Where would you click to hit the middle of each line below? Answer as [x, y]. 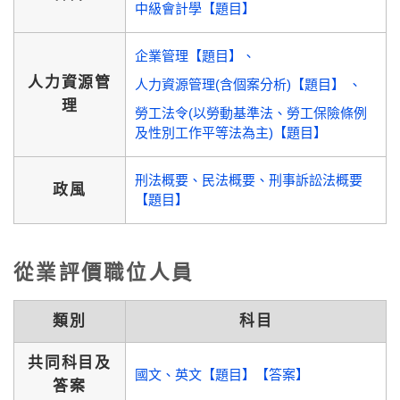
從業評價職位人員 [104, 273]
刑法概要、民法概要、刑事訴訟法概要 [249, 180]
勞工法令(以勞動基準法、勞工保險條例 [251, 113]
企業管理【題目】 [188, 56]
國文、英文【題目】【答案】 [222, 375]
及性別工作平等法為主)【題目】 [231, 133]
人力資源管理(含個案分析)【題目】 [242, 84]
